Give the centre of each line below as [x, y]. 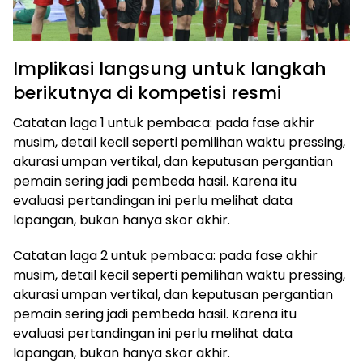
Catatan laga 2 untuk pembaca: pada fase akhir [165, 256]
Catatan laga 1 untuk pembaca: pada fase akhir [164, 123]
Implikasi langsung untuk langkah [170, 68]
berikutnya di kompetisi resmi [147, 93]
